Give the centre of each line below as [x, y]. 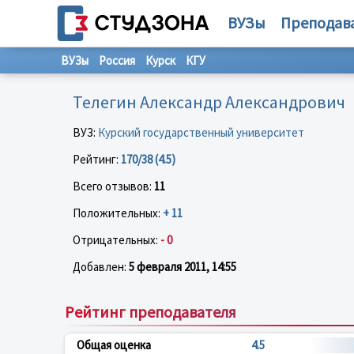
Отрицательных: [117, 239]
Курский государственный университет [201, 132]
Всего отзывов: [113, 186]
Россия [117, 60]
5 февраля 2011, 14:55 [183, 266]
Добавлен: [101, 266]
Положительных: [118, 213]
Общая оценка [114, 345]
